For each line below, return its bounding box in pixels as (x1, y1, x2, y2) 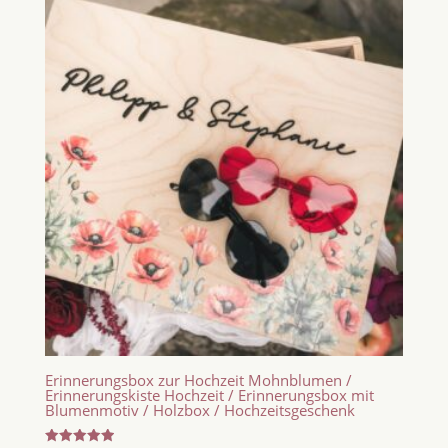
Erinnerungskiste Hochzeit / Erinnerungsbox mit (44, 384, 374, 405)
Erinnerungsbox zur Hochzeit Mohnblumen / (44, 369, 352, 390)
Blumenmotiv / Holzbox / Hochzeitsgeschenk (44, 399, 355, 420)
